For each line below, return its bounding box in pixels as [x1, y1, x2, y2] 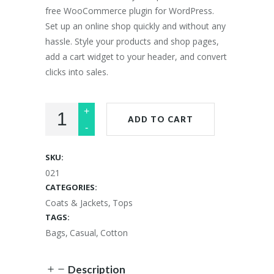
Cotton [100, 227, 128, 239]
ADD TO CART [128, 114, 193, 124]
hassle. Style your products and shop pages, [45, 35, 219, 47]
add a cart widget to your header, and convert [45, 51, 227, 62]
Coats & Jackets [45, 197, 108, 209]
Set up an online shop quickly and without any [45, 20, 226, 32]
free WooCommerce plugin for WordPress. [45, 5, 214, 17]
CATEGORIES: [45, 182, 97, 193]
